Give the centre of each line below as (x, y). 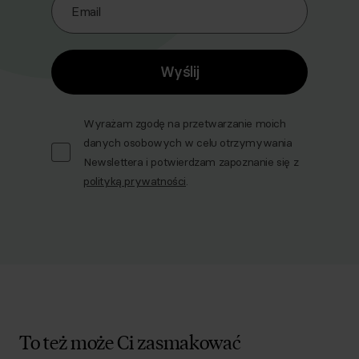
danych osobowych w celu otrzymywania (188, 143)
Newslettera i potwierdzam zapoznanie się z (191, 162)
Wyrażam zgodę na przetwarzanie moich (185, 123)
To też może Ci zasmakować (130, 341)
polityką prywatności (135, 181)
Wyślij (179, 72)
